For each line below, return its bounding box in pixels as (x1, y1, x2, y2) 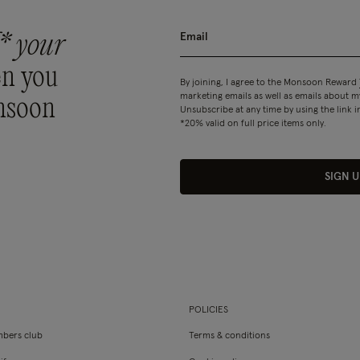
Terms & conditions (189, 331, 271, 341)
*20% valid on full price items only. (179, 119, 326, 129)
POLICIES (189, 305, 229, 315)
